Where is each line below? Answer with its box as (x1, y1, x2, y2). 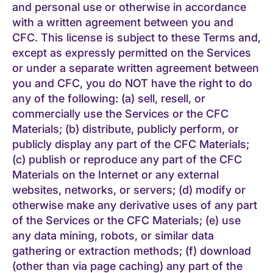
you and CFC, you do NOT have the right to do (12, 76, 252, 90)
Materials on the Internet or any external (12, 168, 219, 181)
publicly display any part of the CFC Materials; (12, 137, 249, 151)
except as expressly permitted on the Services (12, 46, 251, 59)
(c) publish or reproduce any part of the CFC (12, 152, 242, 166)
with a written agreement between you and (12, 15, 233, 29)
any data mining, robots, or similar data (12, 229, 214, 242)
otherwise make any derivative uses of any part (12, 198, 257, 211)
